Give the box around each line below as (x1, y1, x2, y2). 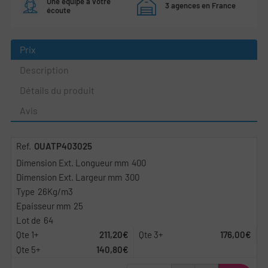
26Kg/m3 (38, 185, 73, 197)
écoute (46, 5, 71, 15)
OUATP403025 (34, 140, 92, 151)
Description (20, 63, 69, 75)
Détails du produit (20, 84, 95, 96)
